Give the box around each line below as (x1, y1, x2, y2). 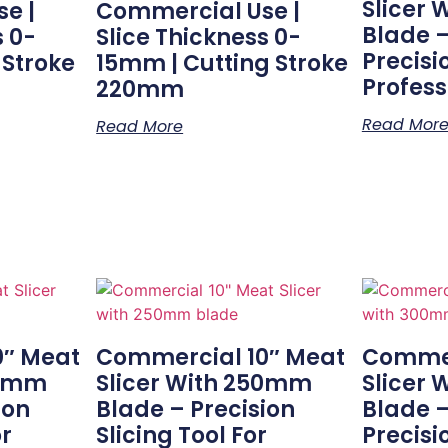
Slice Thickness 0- (96, 22, 302, 53)
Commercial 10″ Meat (96, 342, 346, 373)
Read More (96, 115, 184, 138)
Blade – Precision (96, 394, 296, 425)
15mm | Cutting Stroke (96, 48, 349, 79)
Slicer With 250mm (96, 368, 313, 399)
